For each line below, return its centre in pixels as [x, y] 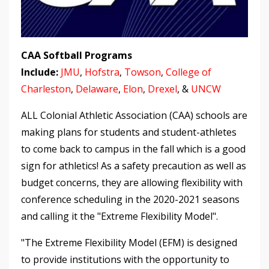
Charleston [46, 89]
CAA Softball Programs [77, 55]
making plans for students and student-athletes [129, 132]
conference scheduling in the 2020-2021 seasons [130, 199]
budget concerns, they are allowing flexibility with [132, 182]
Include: [40, 72]
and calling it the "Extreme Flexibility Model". [119, 216]
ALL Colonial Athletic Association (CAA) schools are [134, 115]
